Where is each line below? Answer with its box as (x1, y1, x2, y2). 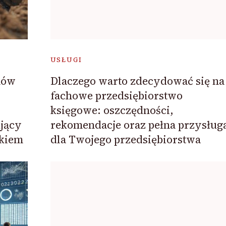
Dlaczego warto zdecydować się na (50, 74, 224, 89)
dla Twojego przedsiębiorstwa (50, 132, 201, 147)
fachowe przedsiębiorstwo (50, 88, 183, 103)
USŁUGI (50, 55, 82, 65)
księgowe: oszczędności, (50, 103, 174, 118)
